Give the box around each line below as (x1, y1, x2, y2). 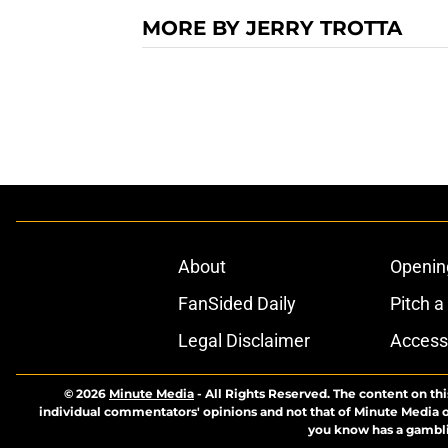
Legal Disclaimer (177, 330, 310, 352)
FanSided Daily (177, 293, 296, 315)
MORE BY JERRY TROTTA (142, 16, 402, 41)
